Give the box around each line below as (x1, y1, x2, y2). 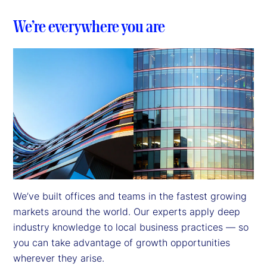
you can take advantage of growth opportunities (13, 236, 230, 249)
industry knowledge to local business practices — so (13, 221, 249, 233)
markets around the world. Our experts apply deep (13, 205, 240, 218)
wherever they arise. (13, 252, 104, 264)
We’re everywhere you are (13, 16, 165, 37)
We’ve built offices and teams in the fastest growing (13, 190, 247, 202)
